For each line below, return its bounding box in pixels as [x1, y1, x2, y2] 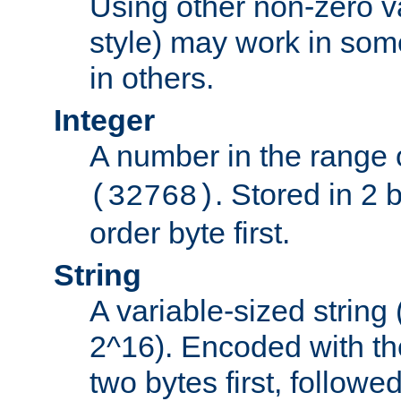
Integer [54, 103, 155, 138]
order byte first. [90, 216, 290, 251]
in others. [90, 61, 214, 96]
